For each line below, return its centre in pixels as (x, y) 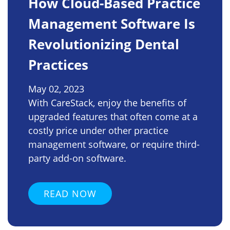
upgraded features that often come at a (113, 117)
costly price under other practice (98, 131)
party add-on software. (77, 158)
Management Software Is (112, 24)
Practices (58, 65)
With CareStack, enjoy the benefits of (107, 103)
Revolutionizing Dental (104, 44)
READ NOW (70, 194)
